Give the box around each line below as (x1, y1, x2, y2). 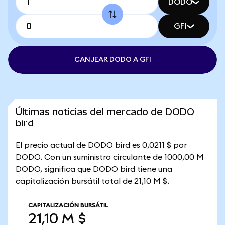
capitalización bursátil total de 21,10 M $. (16, 177, 169, 185)
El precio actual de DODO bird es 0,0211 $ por (16, 141, 187, 149)
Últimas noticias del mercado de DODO (16, 106, 194, 117)
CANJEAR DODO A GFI (74, 56, 151, 63)
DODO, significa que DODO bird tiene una (16, 165, 172, 173)
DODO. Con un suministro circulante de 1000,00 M (16, 153, 204, 161)
